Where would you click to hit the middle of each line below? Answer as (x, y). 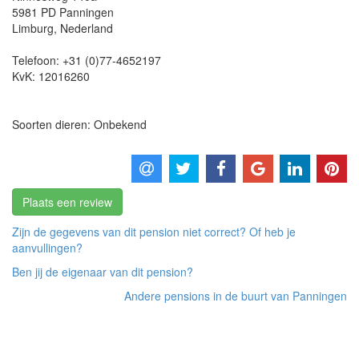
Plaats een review (67, 202)
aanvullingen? (47, 247)
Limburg (33, 28)
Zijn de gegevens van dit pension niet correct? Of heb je (154, 231)
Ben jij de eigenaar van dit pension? (103, 271)
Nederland (87, 28)
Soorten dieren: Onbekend (79, 124)
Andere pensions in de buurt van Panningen (236, 295)
